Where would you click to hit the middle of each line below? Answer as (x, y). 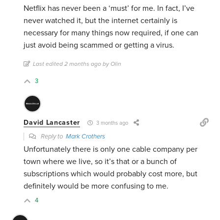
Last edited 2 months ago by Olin (77, 64)
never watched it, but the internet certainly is (101, 21)
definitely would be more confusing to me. (96, 186)
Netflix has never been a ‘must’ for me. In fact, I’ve (109, 9)
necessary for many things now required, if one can (111, 33)
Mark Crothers (86, 137)
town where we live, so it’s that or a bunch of (100, 162)
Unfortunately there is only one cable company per (111, 150)
